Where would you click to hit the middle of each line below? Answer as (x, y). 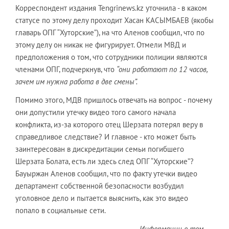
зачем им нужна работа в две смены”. (76, 81)
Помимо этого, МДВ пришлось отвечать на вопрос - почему (113, 100)
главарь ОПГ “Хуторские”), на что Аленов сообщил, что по (110, 32)
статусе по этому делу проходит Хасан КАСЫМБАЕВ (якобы (114, 20)
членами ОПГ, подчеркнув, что (66, 69)
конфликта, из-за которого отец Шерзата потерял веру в (109, 124)
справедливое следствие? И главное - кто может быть (105, 136)
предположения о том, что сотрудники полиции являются (111, 57)
